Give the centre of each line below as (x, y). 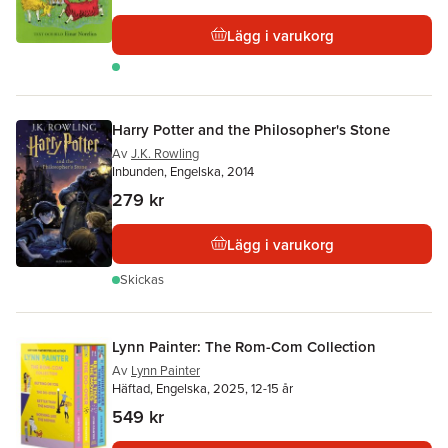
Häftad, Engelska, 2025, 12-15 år (202, 388)
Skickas (142, 279)
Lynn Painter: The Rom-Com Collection (244, 346)
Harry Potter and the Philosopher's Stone (251, 129)
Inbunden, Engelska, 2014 (183, 171)
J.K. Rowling (165, 153)
